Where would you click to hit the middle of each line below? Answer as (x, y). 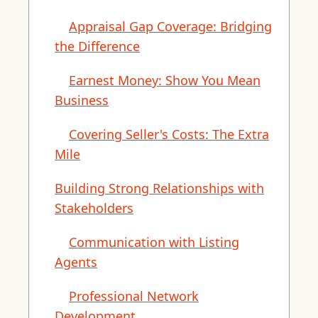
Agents (76, 262)
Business (82, 100)
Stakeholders (94, 208)
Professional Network (134, 296)
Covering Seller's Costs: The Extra (169, 134)
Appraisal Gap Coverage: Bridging (170, 26)
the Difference (97, 46)
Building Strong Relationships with (159, 188)
